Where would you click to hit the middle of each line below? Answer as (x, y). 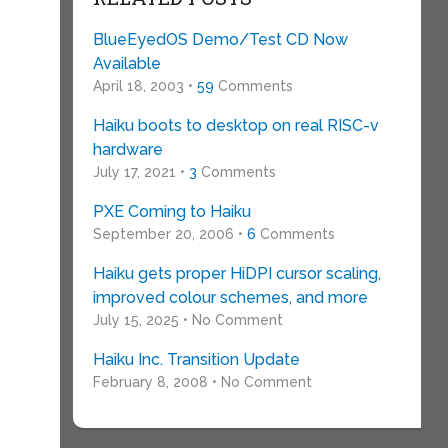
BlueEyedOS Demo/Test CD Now (220, 39)
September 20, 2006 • (169, 234)
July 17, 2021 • (140, 172)
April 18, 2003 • (144, 86)
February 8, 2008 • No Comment (202, 382)
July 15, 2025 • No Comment (187, 320)
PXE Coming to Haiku (171, 211)
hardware (127, 149)
